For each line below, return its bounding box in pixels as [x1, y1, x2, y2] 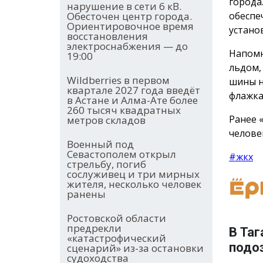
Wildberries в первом [67, 73, 170, 87]
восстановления [67, 29, 148, 43]
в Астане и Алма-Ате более [67, 93, 198, 107]
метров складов [67, 113, 146, 127]
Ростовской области [67, 211, 166, 225]
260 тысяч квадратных [67, 103, 181, 117]
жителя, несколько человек [67, 177, 201, 191]
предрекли [67, 221, 122, 235]
